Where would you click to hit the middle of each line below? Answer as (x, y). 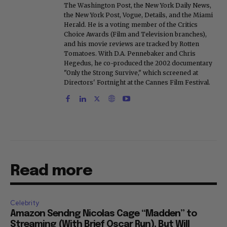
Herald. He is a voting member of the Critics (131, 25)
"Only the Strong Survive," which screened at (131, 73)
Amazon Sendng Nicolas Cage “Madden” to (103, 214)
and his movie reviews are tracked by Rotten (131, 44)
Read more (51, 171)
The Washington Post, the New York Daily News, (138, 6)
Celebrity (25, 203)
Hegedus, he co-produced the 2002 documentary (138, 63)
